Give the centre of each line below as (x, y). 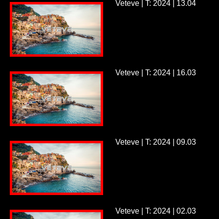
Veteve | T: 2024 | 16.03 (155, 72)
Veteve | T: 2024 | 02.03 (155, 211)
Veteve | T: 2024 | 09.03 (155, 142)
